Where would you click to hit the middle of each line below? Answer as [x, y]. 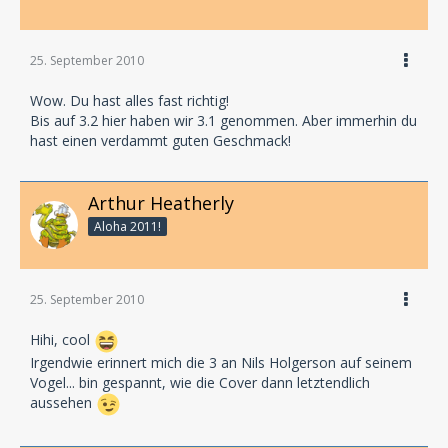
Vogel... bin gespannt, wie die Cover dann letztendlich [200, 382]
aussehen [63, 402]
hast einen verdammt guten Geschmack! [160, 140]
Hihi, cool [62, 339]
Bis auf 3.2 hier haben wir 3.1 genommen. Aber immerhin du [223, 120]
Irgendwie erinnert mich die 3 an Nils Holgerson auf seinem [221, 362]
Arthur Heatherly [161, 202]
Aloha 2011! [127, 226]
